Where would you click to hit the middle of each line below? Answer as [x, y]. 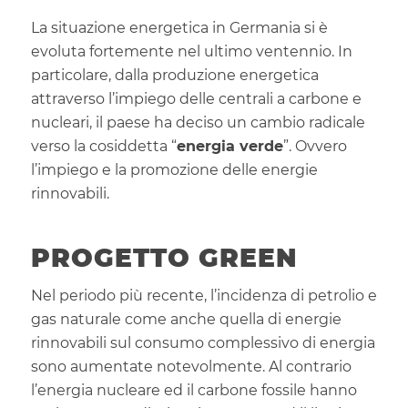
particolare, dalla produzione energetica [174, 76]
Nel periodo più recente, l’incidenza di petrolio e [204, 295]
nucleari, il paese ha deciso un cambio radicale [198, 123]
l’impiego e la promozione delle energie [174, 170]
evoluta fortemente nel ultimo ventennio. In [191, 52]
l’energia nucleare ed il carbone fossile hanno [194, 390]
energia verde [229, 147]
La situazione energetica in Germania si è [179, 28]
